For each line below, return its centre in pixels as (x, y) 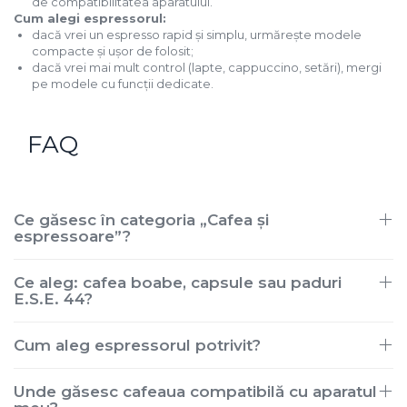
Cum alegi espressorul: (90, 18)
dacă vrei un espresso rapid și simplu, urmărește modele (197, 35)
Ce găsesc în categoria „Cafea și (141, 220)
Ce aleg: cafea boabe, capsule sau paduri (178, 283)
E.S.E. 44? (53, 299)
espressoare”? (72, 236)
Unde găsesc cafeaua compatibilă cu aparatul (195, 392)
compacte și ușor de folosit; (113, 51)
